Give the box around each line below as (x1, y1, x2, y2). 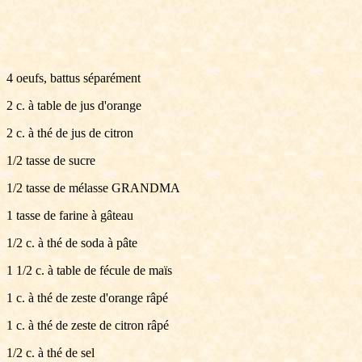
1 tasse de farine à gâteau (6, 208, 133, 222)
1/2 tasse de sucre (6, 154, 95, 167)
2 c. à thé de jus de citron (6, 126, 133, 140)
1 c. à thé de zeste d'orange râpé (6, 291, 168, 305)
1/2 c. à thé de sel (6, 346, 95, 360)
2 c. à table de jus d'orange (6, 99, 141, 112)
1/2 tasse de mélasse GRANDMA (6, 181, 180, 195)
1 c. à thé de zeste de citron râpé (6, 318, 169, 332)
